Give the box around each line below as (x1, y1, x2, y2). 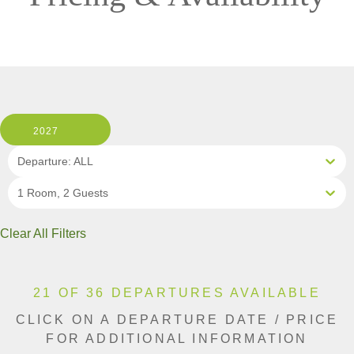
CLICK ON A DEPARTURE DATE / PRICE (15, 313, 339, 327)
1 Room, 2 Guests (17, 186, 108, 200)
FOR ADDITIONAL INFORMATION (46, 332, 308, 346)
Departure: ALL (17, 155, 93, 168)
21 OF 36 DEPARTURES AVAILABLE (33, 286, 321, 300)
